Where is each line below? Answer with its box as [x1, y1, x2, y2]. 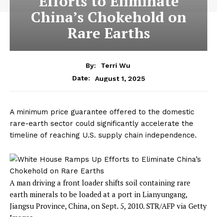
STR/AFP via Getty [146, 201, 207, 211]
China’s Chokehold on [31, 7, 186, 27]
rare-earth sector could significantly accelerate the [10, 119, 193, 128]
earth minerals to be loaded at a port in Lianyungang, [10, 189, 187, 200]
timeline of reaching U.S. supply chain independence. [10, 131, 197, 140]
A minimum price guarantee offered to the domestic [10, 108, 194, 117]
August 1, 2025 [94, 74, 145, 82]
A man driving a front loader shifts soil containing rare [10, 178, 190, 188]
